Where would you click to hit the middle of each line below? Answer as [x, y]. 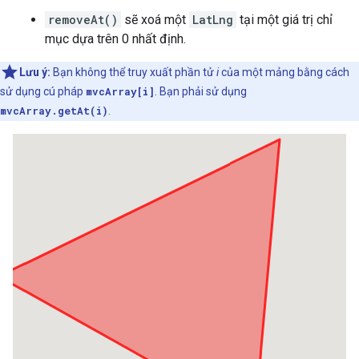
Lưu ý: [35, 73]
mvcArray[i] [120, 92]
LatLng [213, 20]
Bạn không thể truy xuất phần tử [133, 73]
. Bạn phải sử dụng [201, 92]
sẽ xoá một [155, 20]
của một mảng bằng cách [284, 73]
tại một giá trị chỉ [284, 20]
